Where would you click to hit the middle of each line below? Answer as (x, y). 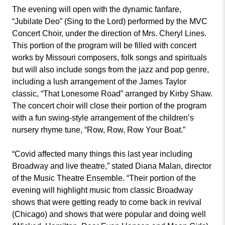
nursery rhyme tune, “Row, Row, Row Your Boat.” (99, 130)
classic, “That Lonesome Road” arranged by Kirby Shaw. (112, 94)
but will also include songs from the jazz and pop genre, (110, 70)
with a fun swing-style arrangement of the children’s (103, 118)
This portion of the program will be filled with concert (104, 45)
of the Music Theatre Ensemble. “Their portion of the (104, 178)
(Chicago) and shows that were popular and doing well (109, 214)
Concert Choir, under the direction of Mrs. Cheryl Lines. (109, 33)
